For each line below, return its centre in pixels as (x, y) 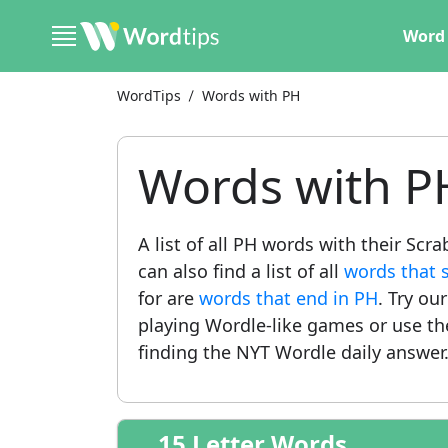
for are (168, 298)
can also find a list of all (241, 271)
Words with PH (251, 95)
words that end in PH (288, 298)
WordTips (149, 95)
